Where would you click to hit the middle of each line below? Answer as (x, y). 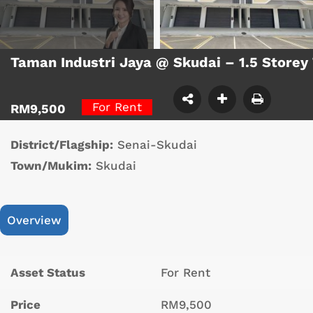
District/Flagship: (62, 145)
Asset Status (48, 273)
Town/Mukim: (51, 166)
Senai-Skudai (157, 145)
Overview (34, 220)
